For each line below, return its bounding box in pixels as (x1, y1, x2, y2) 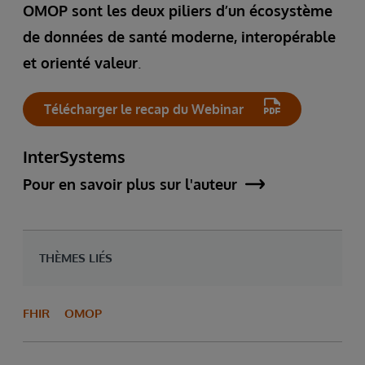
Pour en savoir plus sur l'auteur (23, 174, 237, 193)
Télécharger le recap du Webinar (44, 100, 244, 117)
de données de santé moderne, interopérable (23, 27, 336, 46)
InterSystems (23, 145, 125, 167)
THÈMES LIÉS (39, 249, 112, 266)
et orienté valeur (23, 53, 138, 72)
